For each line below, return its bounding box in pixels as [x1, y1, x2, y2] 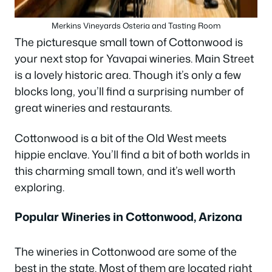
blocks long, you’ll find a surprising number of [15, 83, 243, 100]
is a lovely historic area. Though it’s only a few [15, 67, 241, 83]
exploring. [15, 178, 64, 195]
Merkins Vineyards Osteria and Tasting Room [51, 20, 221, 32]
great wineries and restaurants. [15, 100, 172, 116]
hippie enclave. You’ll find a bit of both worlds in [15, 146, 250, 162]
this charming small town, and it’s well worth [15, 162, 236, 178]
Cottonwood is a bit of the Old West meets [15, 129, 226, 146]
